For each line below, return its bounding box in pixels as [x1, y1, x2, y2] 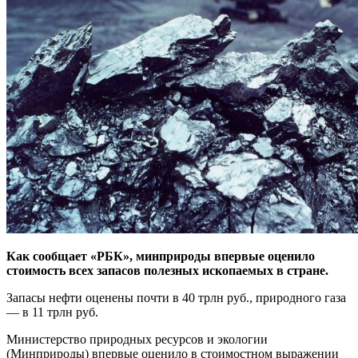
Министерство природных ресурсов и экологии [6, 332, 268, 346]
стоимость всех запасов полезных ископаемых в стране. [6, 263, 328, 277]
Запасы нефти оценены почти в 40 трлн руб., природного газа [6, 290, 346, 304]
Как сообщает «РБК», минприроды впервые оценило [6, 249, 315, 263]
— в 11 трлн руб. [6, 304, 98, 319]
